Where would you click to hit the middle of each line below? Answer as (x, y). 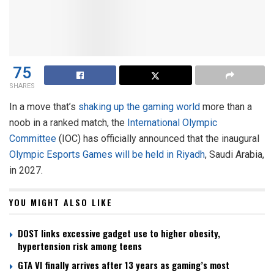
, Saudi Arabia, (235, 155)
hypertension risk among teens (80, 246)
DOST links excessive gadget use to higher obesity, (119, 233)
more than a (226, 107)
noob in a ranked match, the (68, 123)
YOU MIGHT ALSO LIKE (61, 202)
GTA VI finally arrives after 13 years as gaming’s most (124, 265)
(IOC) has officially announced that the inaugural (158, 139)
